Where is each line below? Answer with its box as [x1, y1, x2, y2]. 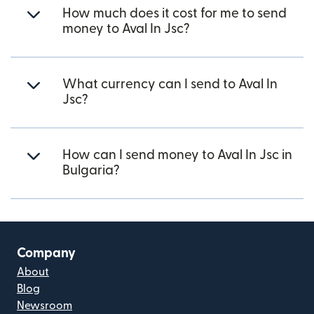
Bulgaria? [62, 164, 120, 177]
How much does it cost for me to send [62, 7, 287, 20]
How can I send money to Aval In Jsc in [62, 149, 292, 162]
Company [17, 247, 76, 260]
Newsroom [17, 300, 72, 311]
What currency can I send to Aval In [62, 78, 278, 91]
